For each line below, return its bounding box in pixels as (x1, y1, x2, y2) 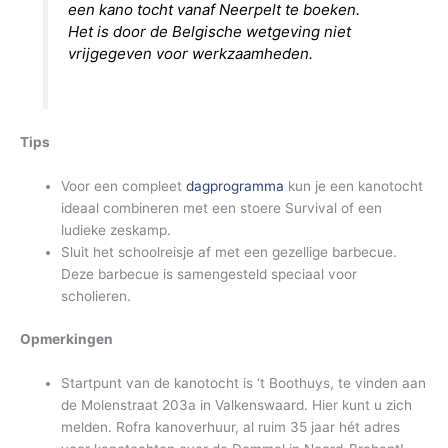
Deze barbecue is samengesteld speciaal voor (61, 266, 358, 283)
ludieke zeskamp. (61, 222, 172, 239)
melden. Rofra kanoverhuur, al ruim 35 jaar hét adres (61, 418, 401, 435)
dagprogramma (186, 178, 289, 195)
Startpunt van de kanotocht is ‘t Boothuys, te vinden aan (61, 374, 427, 391)
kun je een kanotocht (288, 178, 424, 195)
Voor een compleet (61, 178, 187, 195)
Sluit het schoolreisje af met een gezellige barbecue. (61, 244, 398, 261)
